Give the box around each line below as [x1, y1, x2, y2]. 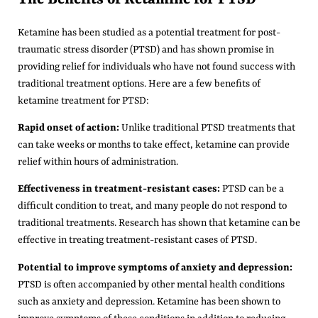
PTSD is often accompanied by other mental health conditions [18, 278, 285, 290]
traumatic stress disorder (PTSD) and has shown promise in [18, 43, 274, 55]
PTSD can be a [220, 183, 284, 195]
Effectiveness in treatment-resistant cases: [18, 183, 220, 195]
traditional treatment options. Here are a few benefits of [18, 77, 261, 89]
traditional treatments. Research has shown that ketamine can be [18, 217, 300, 229]
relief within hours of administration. [18, 155, 178, 168]
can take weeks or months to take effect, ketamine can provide [18, 138, 290, 150]
